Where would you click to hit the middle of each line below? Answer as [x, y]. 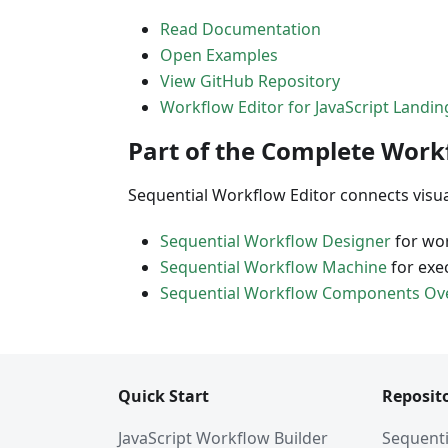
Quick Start [163, 396]
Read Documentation [240, 29]
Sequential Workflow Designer [275, 241]
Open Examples [219, 55]
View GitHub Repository [250, 81]
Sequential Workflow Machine [273, 267]
